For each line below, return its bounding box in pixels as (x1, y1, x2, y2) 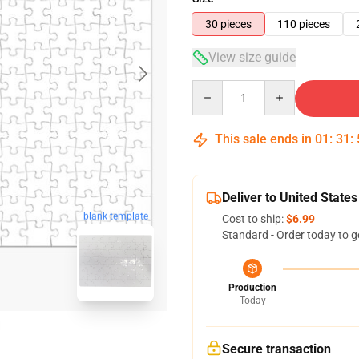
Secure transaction (222, 341, 331, 357)
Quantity (192, 81, 236, 94)
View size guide (208, 50, 296, 65)
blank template (83, 210, 148, 222)
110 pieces (277, 18, 330, 30)
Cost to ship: (222, 212, 286, 225)
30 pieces (205, 18, 252, 30)
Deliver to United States (222, 190, 357, 205)
